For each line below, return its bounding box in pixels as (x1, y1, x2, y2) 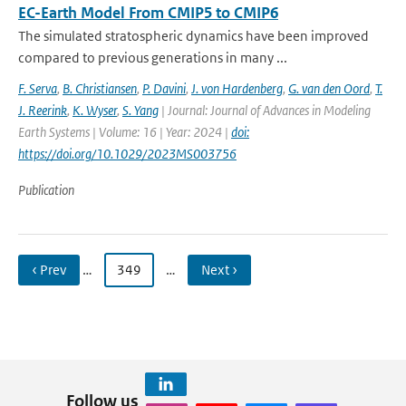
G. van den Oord (288, 80, 370, 97)
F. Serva (18, 80, 57, 97)
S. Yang (122, 101, 159, 119)
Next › (201, 261, 237, 278)
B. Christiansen (63, 80, 137, 97)
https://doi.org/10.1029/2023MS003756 (18, 145, 237, 162)
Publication (18, 181, 74, 198)
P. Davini (142, 80, 186, 97)
